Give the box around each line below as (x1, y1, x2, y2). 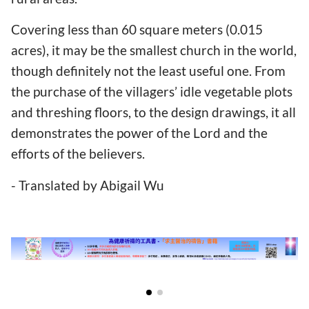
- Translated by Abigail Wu (11, 177, 164, 193)
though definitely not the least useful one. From (11, 63, 286, 79)
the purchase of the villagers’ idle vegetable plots (11, 83, 292, 100)
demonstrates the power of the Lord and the (11, 125, 268, 141)
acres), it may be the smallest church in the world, (11, 42, 297, 59)
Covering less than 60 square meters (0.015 (11, 21, 263, 38)
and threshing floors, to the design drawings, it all (11, 104, 296, 121)
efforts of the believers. (11, 146, 145, 162)
